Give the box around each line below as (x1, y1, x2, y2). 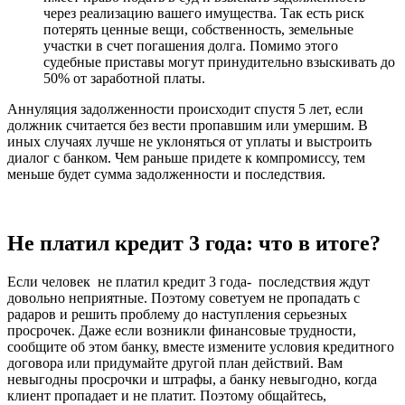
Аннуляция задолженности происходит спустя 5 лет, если (7, 101, 363, 118)
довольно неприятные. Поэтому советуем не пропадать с (7, 290, 360, 306)
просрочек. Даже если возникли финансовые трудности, (7, 323, 356, 339)
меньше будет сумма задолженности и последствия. (7, 166, 325, 183)
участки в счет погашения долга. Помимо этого (43, 38, 338, 54)
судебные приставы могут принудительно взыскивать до (43, 54, 395, 71)
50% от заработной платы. (43, 71, 205, 87)
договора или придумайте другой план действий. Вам (7, 355, 343, 372)
